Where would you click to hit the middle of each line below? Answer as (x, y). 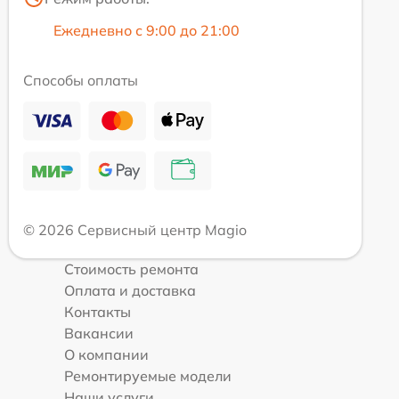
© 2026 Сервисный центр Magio (135, 229)
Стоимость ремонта (131, 269)
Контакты (98, 311)
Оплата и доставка (130, 290)
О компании (106, 354)
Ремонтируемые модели (148, 375)
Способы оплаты (81, 80)
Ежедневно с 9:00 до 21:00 (147, 30)
